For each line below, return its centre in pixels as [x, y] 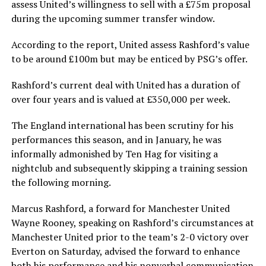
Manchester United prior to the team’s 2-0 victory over [130, 237]
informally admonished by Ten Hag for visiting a [114, 154]
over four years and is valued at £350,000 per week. [121, 99]
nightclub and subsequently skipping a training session [129, 168]
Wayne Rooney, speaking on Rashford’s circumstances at [132, 223]
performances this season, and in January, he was [116, 140]
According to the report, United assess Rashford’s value [130, 45]
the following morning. [61, 182]
